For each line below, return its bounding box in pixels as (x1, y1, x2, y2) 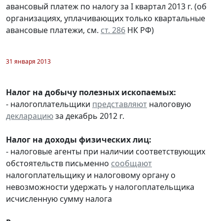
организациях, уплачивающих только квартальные (6, 12, 205, 24)
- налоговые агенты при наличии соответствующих (6, 146, 205, 157)
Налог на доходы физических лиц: (6, 134, 151, 145)
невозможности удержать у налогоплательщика (6, 181, 194, 192)
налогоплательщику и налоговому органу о (6, 169, 176, 181)
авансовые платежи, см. (6, 24, 101, 36)
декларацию (6, 110, 53, 121)
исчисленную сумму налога (6, 193, 112, 204)
